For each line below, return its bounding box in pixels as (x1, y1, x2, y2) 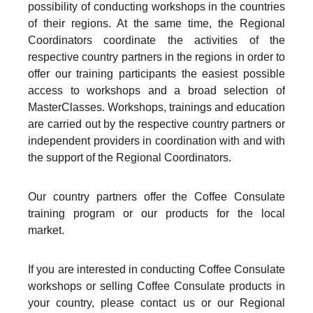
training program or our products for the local (28, 208, 285, 219)
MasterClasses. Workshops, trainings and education (28, 101, 285, 113)
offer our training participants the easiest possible (28, 68, 285, 80)
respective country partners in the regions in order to (28, 51, 285, 63)
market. (28, 224, 67, 236)
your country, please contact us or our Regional (28, 297, 285, 309)
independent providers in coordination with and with (28, 135, 285, 147)
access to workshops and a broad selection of (28, 85, 285, 96)
